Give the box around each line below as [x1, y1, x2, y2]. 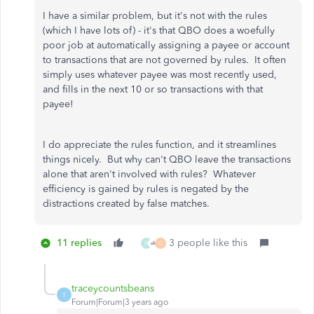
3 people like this [169, 237, 247, 249]
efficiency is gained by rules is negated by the [43, 183, 249, 195]
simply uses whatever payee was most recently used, [43, 69, 277, 81]
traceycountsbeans [71, 282, 154, 294]
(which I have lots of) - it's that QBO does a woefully [43, 25, 275, 36]
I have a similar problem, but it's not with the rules [43, 10, 267, 22]
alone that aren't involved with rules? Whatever [43, 168, 256, 180]
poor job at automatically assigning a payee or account [43, 39, 289, 51]
